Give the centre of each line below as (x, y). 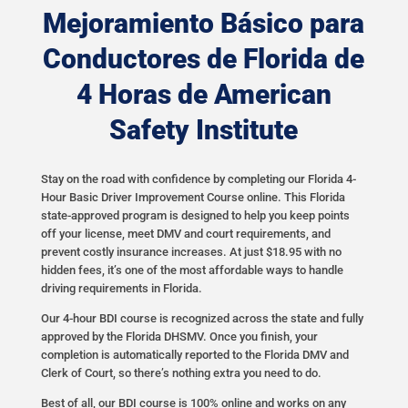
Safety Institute (204, 130)
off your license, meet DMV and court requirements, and (185, 234)
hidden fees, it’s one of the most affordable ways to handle (192, 270)
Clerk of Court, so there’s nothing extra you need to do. (181, 373)
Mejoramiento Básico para (204, 24)
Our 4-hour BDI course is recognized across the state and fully (202, 319)
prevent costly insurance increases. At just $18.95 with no (191, 252)
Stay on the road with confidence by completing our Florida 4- (198, 179)
